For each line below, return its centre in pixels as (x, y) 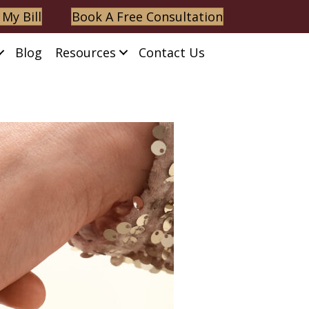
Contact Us (171, 52)
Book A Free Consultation (148, 17)
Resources (85, 52)
